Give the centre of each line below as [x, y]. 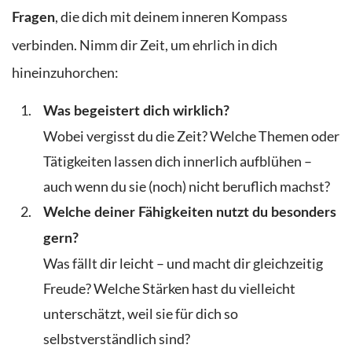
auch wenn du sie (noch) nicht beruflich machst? [187, 186]
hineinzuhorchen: [65, 73]
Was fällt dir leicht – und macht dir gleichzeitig [183, 263]
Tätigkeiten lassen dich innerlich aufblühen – [178, 161]
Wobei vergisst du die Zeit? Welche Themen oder [191, 136]
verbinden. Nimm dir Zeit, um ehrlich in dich [145, 46]
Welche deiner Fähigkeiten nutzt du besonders [190, 212]
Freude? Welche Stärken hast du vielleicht [169, 288]
